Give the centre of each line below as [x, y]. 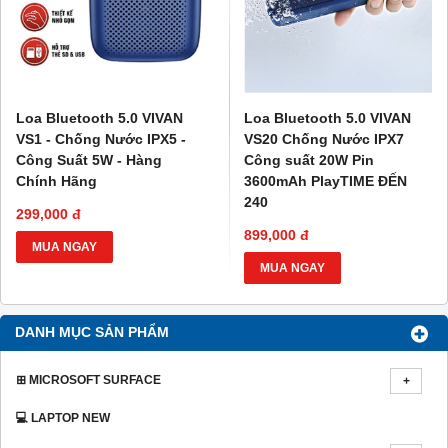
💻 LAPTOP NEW [63, 418]
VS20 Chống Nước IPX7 [324, 139]
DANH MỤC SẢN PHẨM [92, 333]
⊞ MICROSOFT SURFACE [88, 380]
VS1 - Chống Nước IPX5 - [101, 139]
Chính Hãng [56, 181]
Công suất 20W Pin [309, 160]
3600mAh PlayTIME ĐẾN [325, 181]
